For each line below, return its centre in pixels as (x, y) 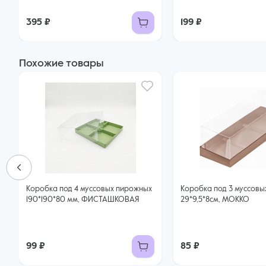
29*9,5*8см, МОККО (215, 200)
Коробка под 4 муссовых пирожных (89, 189)
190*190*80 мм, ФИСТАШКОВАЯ (83, 200)
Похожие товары (61, 64)
